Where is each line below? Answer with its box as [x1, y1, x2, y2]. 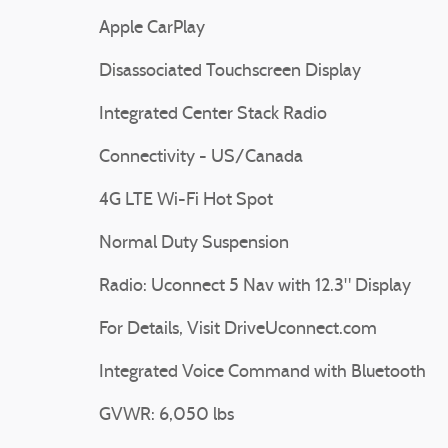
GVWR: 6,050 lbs [99, 406, 234, 425]
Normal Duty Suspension [99, 234, 289, 253]
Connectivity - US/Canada [99, 148, 303, 167]
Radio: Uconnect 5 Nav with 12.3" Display [99, 277, 411, 296]
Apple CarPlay [99, 19, 205, 38]
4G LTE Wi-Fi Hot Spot [99, 191, 273, 210]
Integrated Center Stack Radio [99, 105, 327, 124]
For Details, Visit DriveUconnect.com [99, 320, 377, 339]
